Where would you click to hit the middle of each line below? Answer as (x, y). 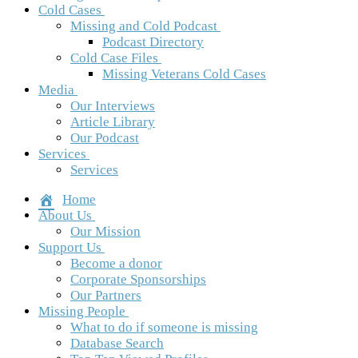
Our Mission (105, 231)
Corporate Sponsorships (138, 279)
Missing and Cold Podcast (144, 26)
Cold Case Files (114, 58)
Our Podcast (105, 138)
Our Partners (106, 295)
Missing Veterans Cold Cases (184, 74)
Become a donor (116, 263)
